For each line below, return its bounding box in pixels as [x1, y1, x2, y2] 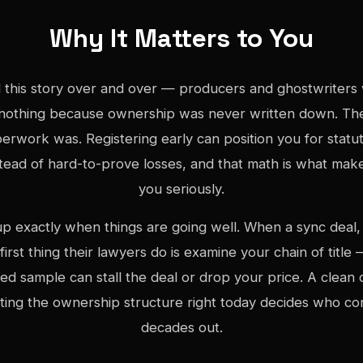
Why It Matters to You [49, 21, 314, 54]
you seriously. [139, 181, 224, 198]
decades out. [140, 319, 223, 336]
